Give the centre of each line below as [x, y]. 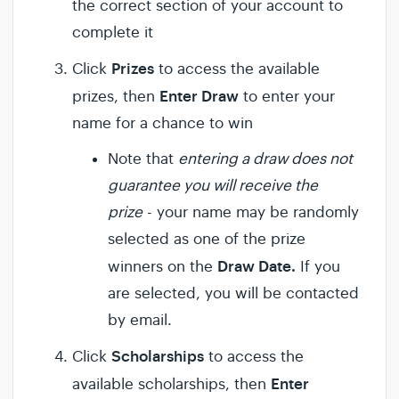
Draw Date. [259, 267]
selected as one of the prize [207, 240]
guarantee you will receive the [213, 186]
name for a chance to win [163, 124]
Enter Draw [201, 97]
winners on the [163, 267]
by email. [140, 321]
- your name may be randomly [253, 213]
